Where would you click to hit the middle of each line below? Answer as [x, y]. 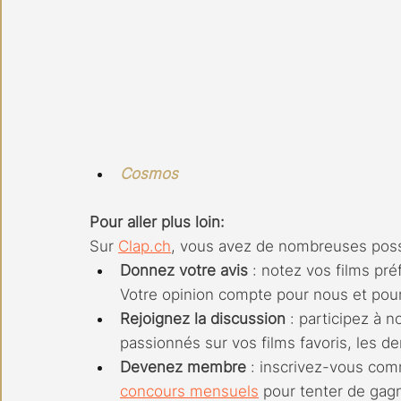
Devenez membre [183, 367]
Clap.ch [145, 246]
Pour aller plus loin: [157, 222]
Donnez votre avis [184, 270]
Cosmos [149, 173]
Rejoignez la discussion [203, 318]
